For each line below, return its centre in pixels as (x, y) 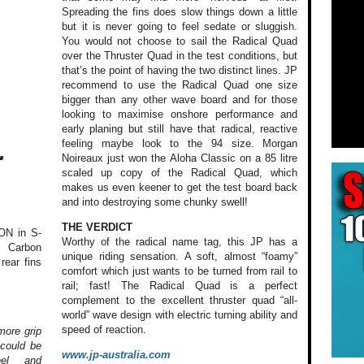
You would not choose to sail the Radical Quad (180, 41)
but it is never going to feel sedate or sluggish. (180, 26)
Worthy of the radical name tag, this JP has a (180, 241)
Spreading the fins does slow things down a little (180, 11)
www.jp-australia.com (117, 354)
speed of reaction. (104, 329)
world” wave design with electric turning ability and (180, 314)
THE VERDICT (97, 227)
